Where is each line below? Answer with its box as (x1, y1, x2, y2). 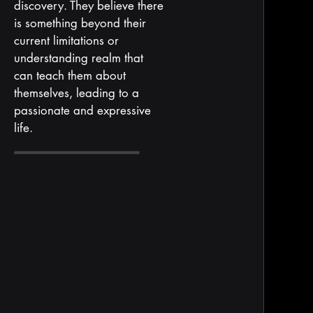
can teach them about (13, 68, 126, 83)
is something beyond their (13, 15, 146, 31)
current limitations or (13, 33, 119, 48)
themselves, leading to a (13, 85, 139, 101)
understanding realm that (13, 50, 143, 66)
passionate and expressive (13, 103, 151, 118)
